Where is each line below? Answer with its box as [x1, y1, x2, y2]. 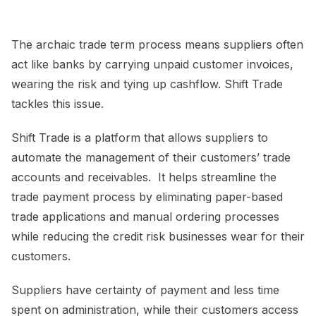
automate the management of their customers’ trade [11, 150, 291, 164]
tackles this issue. [11, 96, 111, 111]
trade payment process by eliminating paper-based [11, 189, 283, 204]
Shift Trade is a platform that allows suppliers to [11, 130, 268, 145]
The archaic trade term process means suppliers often [11, 37, 303, 51]
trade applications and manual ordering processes [11, 209, 279, 224]
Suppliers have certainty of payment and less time [11, 282, 279, 297]
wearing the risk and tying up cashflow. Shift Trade [11, 76, 283, 91]
